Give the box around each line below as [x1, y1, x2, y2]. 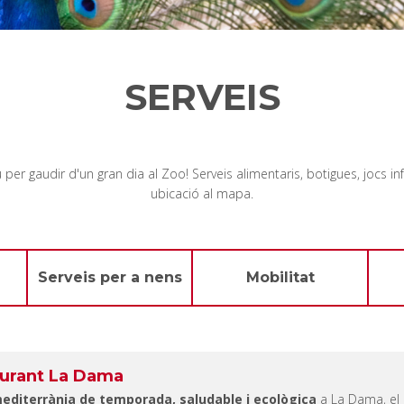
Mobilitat [245, 268, 315, 286]
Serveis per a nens [37, 268, 182, 286]
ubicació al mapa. [151, 184, 253, 202]
